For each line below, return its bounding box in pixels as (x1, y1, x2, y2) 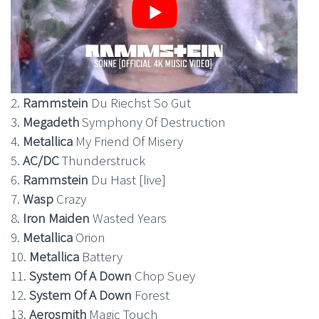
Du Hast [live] (91, 171, 166, 189)
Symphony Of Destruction (82, 113, 226, 131)
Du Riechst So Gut (91, 94, 191, 112)
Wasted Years (90, 209, 167, 227)
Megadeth (23, 113, 82, 131)
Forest (132, 286, 169, 304)
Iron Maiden (23, 209, 90, 227)
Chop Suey (135, 267, 195, 285)
